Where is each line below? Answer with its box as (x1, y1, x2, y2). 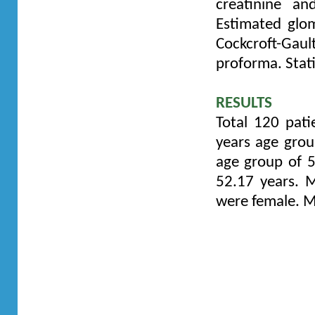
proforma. (215, 56, 285, 72)
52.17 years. (215, 174, 306, 191)
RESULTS (215, 95, 272, 112)
